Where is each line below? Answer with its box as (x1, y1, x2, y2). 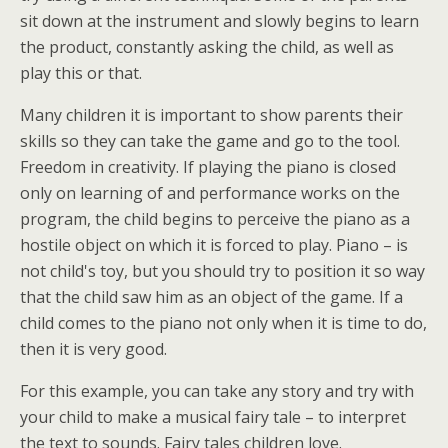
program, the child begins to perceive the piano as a (20, 208, 410, 230)
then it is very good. (20, 338, 167, 360)
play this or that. (20, 62, 142, 84)
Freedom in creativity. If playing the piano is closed (20, 156, 396, 178)
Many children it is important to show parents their (20, 104, 403, 126)
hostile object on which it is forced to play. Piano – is (20, 234, 408, 256)
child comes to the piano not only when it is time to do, (20, 312, 427, 334)
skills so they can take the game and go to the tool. (20, 130, 400, 152)
